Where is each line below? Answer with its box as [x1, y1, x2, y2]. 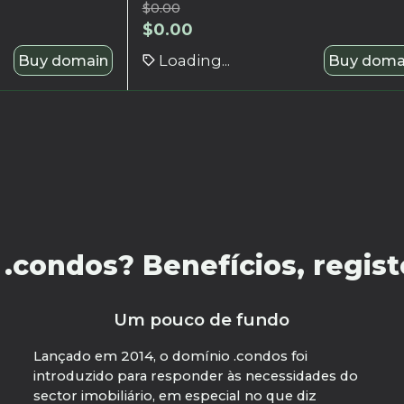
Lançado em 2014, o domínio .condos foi [32, 348, 308, 365]
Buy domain [17, 50, 108, 69]
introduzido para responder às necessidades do [32, 368, 358, 385]
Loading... [158, 50, 230, 69]
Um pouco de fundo [114, 309, 290, 331]
